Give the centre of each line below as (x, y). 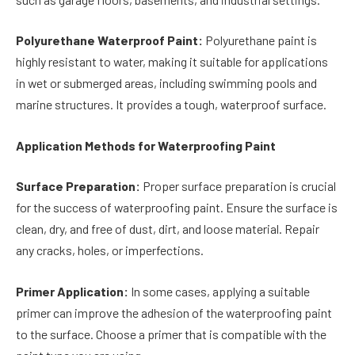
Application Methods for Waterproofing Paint (146, 145)
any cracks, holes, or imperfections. (110, 250)
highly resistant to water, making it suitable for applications (172, 62)
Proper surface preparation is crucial (238, 186)
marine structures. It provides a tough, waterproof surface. (171, 105)
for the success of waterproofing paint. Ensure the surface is (177, 208)
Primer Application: (72, 292)
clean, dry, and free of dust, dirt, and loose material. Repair (168, 229)
